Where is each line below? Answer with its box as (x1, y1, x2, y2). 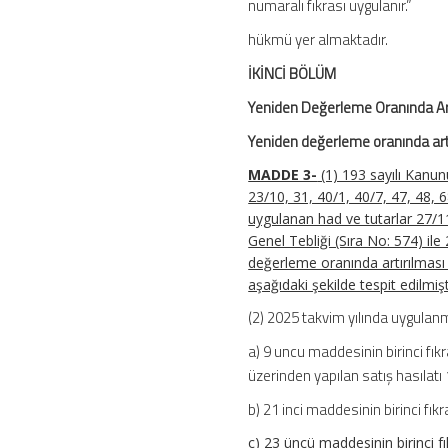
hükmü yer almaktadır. (248, 28, 389, 52)
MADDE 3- (248, 165, 318, 185)
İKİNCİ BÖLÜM (248, 62, 337, 86)
